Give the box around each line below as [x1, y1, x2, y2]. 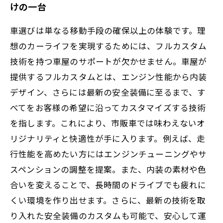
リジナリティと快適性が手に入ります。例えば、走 [10, 132, 206, 144]
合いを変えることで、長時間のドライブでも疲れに [10, 178, 207, 191]
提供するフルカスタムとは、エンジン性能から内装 [10, 70, 207, 83]
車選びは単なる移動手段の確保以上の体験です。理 [10, 24, 206, 36]
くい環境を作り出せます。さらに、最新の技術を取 [10, 194, 206, 206]
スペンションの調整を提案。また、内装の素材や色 [10, 163, 207, 175]
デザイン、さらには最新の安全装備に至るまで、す [10, 86, 206, 98]
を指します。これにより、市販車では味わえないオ [10, 116, 206, 129]
